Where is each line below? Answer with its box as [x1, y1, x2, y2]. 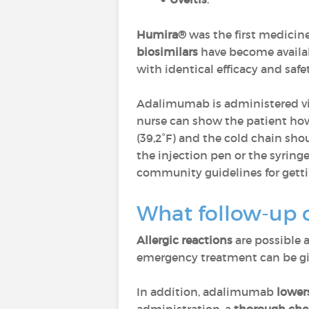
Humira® [137, 28, 186, 41]
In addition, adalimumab [137, 285, 277, 299]
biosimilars [137, 45, 201, 59]
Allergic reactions [137, 233, 232, 247]
